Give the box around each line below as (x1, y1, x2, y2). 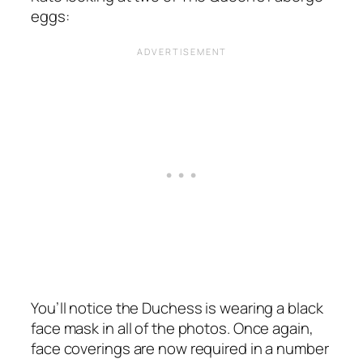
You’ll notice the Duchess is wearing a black (31, 297, 323, 319)
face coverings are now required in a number (31, 338, 329, 360)
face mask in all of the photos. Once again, (31, 318, 314, 340)
